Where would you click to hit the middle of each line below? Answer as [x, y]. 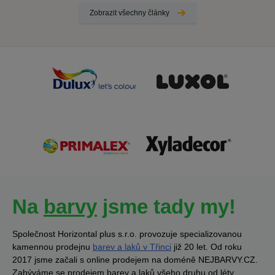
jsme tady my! [166, 207]
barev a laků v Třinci [132, 247]
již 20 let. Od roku [207, 247]
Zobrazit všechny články [129, 13]
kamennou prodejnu [52, 247]
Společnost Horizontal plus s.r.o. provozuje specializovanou [127, 234]
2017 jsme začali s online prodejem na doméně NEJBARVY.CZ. [135, 260]
